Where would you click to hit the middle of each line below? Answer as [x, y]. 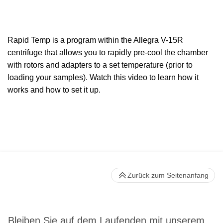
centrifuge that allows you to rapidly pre [76, 53]
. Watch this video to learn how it [142, 78]
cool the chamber [178, 53]
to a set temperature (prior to [143, 65]
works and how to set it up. [54, 90]
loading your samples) [47, 78]
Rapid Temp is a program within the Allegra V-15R [95, 40]
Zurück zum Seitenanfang [168, 175]
